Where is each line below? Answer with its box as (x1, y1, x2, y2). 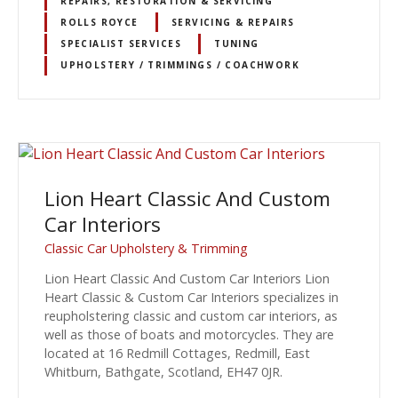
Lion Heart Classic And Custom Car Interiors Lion (44, 270, 330, 288)
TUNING (214, 36, 259, 50)
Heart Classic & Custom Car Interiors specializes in (44, 289, 338, 306)
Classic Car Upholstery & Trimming (44, 239, 248, 257)
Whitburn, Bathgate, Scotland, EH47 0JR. (44, 363, 286, 381)
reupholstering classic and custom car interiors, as (44, 307, 338, 325)
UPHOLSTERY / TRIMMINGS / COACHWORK (60, 59, 300, 72)
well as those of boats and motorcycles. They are (44, 326, 334, 344)
